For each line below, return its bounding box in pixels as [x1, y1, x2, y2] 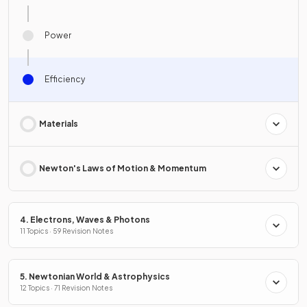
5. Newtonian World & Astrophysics [20, 271, 170, 282]
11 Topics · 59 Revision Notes [20, 227, 113, 236]
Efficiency [45, 74, 85, 85]
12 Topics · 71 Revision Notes [20, 284, 112, 293]
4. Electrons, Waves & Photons [20, 214, 150, 225]
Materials [39, 119, 78, 130]
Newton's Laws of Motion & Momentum [39, 163, 206, 174]
